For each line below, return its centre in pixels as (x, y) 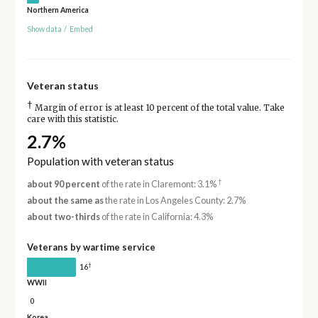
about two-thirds (63, 217)
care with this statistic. (72, 119)
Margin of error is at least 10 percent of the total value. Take (158, 108)
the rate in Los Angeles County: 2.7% (174, 201)
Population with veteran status (100, 161)
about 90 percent (63, 184)
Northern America (57, 10)
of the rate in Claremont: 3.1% (159, 184)
